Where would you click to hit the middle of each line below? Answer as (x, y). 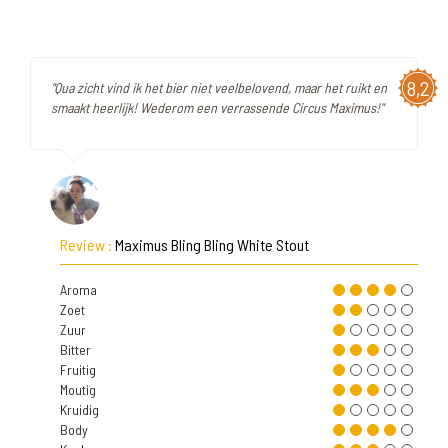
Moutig (78, 389)
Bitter (75, 349)
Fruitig (78, 369)
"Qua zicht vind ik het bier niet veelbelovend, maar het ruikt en (219, 87)
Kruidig (79, 409)
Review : (87, 244)
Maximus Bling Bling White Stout (212, 244)
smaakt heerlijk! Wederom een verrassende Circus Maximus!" (217, 107)
